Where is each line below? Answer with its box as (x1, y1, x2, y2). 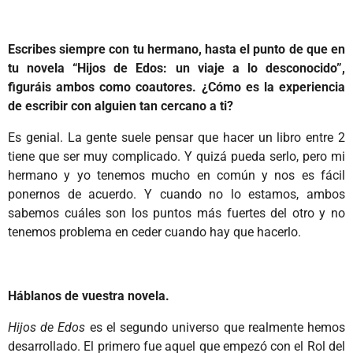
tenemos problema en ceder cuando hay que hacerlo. (8, 225, 301, 240)
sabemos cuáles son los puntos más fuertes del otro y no (8, 206, 345, 221)
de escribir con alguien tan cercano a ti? (8, 98, 233, 114)
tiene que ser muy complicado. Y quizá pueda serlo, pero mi (8, 149, 345, 165)
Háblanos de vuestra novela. (8, 288, 169, 303)
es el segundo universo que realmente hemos (85, 320, 346, 336)
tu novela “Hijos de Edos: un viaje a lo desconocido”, (8, 61, 345, 76)
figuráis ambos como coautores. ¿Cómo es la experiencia (8, 80, 345, 95)
